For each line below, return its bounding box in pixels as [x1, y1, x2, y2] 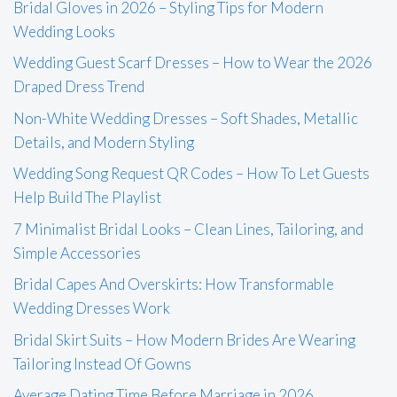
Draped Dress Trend [13, 77, 144, 97]
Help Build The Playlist [13, 188, 161, 207]
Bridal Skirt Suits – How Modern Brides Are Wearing [13, 330, 355, 349]
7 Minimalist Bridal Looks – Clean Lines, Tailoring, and [13, 219, 363, 238]
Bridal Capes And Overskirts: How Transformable [13, 275, 334, 294]
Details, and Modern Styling [13, 132, 194, 152]
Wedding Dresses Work [13, 299, 170, 318]
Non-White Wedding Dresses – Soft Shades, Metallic [13, 108, 358, 128]
